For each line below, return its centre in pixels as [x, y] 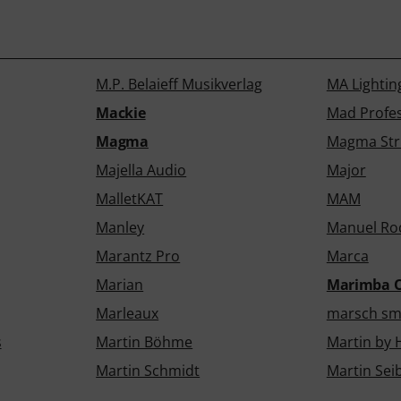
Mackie [121, 113]
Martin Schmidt [148, 371]
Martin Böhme [145, 342]
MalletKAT [130, 199]
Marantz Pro [138, 256]
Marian [120, 285]
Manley [120, 227]
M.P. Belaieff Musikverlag [179, 84]
